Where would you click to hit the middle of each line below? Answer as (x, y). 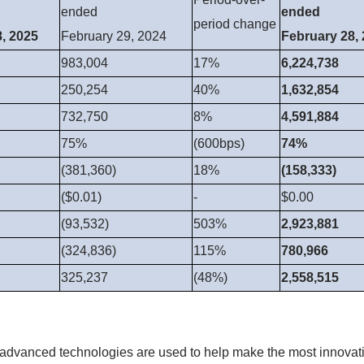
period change (235, 24)
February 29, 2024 (114, 37)
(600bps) (219, 144)
